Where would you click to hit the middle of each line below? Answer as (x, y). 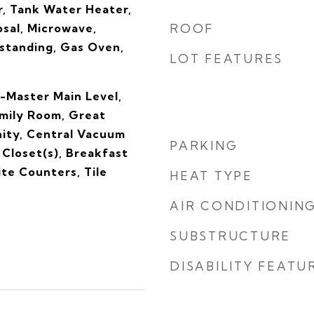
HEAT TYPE (211, 176)
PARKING (204, 145)
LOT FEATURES (226, 59)
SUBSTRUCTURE (230, 236)
